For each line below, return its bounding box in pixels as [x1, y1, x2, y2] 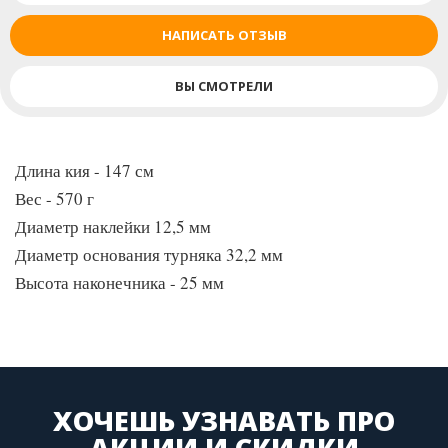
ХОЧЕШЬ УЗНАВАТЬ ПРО [53, 402, 395, 439]
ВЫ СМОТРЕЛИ [175, 77, 273, 95]
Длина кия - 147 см [15, 159, 154, 182]
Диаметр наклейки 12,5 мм [15, 215, 211, 238]
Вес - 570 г [15, 187, 94, 210]
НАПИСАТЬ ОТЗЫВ [161, 26, 287, 44]
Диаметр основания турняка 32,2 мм [15, 243, 283, 266]
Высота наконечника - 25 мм [15, 271, 224, 294]
